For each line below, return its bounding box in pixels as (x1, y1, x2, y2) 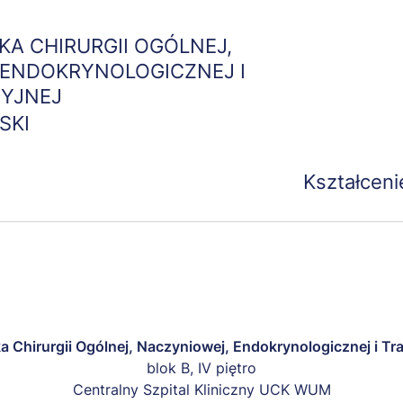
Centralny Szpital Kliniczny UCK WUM (72, 381, 331, 399)
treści (201, 46, 237, 63)
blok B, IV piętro (147, 359, 256, 377)
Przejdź (201, 3, 250, 20)
